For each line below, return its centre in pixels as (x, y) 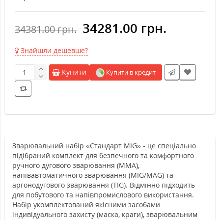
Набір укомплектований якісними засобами (86, 205)
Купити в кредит (131, 72)
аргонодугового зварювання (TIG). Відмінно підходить (104, 185)
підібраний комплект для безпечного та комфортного (103, 156)
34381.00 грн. (46, 29)
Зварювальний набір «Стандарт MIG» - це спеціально (104, 146)
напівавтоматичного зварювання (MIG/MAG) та (93, 175)
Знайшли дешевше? (53, 51)
